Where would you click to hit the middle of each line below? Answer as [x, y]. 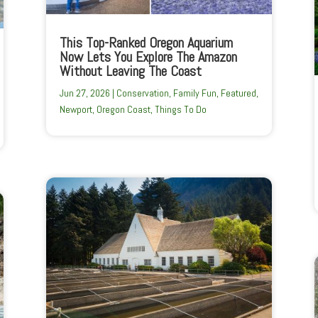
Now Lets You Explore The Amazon [148, 57]
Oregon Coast [123, 110]
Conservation [142, 93]
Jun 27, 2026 [84, 93]
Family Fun [194, 93]
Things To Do [180, 110]
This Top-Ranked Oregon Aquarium [146, 43]
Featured [238, 93]
